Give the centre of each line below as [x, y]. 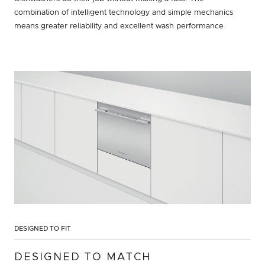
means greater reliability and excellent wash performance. [120, 26]
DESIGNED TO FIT [43, 229]
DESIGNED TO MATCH [83, 258]
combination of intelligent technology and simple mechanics [124, 13]
